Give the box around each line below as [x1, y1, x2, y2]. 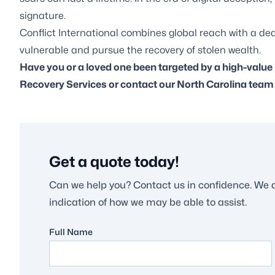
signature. [20, 9, 66, 21]
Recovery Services [20, 78, 107, 90]
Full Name [49, 226, 93, 237]
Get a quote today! [49, 152, 179, 171]
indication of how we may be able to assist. [49, 196, 247, 208]
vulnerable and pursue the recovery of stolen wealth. [20, 44, 261, 56]
